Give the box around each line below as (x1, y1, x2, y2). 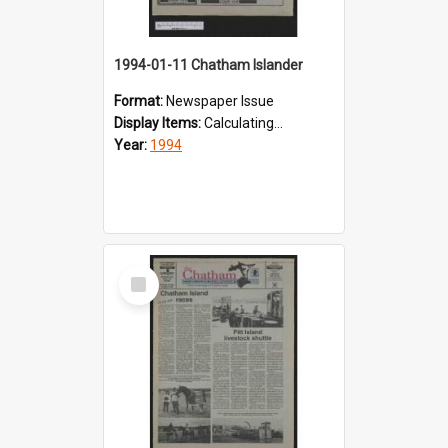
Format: (114, 92, 166, 109)
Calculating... (204, 114, 283, 131)
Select (123, 263, 166, 282)
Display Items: (114, 114, 204, 131)
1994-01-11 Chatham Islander (114, 56, 303, 73)
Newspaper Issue (166, 92, 274, 109)
